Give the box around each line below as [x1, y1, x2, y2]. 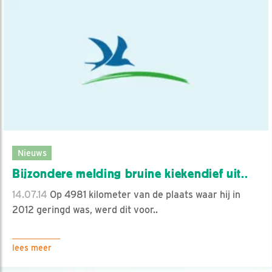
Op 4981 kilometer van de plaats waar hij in [47, 188, 240, 200]
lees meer [12, 242, 52, 253]
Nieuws [17, 147, 47, 158]
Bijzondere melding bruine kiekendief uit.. [12, 166, 248, 181]
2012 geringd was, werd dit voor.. [12, 203, 158, 216]
